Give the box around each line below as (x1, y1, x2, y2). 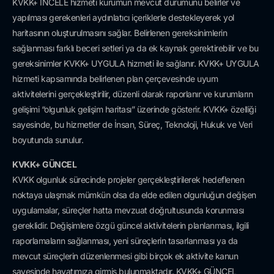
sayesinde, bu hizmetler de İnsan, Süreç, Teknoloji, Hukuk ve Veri (12, 119, 253, 130)
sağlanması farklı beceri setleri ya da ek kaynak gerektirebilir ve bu (12, 43, 259, 54)
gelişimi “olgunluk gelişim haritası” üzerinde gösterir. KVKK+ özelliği (12, 104, 256, 115)
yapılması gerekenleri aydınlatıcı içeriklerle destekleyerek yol (12, 12, 234, 23)
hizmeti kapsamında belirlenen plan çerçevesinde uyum (12, 73, 218, 84)
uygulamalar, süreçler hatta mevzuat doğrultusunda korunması (12, 204, 244, 215)
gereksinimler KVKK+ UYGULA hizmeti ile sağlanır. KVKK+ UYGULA (12, 58, 259, 69)
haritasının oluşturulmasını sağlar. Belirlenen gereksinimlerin (12, 28, 227, 39)
